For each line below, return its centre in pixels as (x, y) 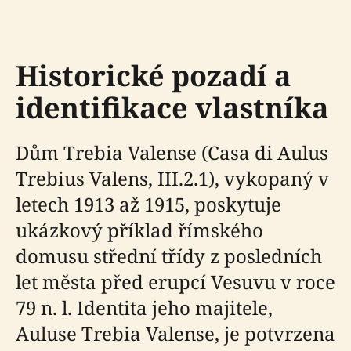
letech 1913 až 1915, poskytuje (148, 204)
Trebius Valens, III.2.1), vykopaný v (172, 178)
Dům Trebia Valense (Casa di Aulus (172, 152)
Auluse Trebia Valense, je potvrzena (175, 333)
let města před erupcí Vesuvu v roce (175, 281)
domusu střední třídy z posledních (169, 255)
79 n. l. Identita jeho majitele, (144, 307)
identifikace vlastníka (172, 107)
